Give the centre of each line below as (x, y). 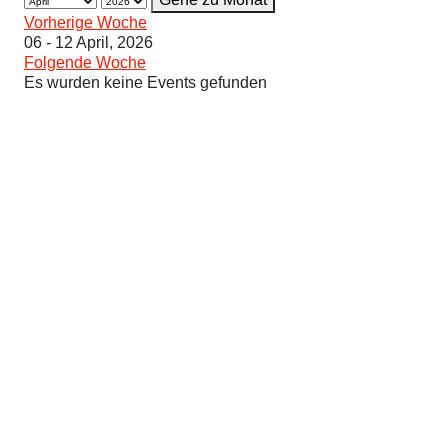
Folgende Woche (85, 63)
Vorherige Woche (85, 23)
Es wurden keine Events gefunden (145, 83)
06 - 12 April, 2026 (88, 43)
